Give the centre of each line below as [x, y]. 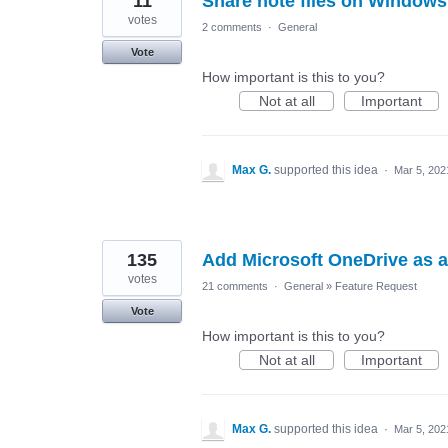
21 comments [235, 285]
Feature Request [376, 285]
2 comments [232, 26]
